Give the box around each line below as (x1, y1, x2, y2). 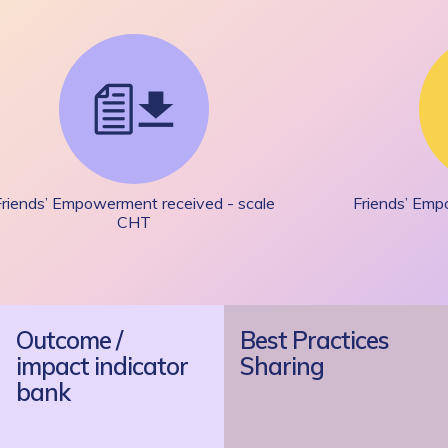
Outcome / (16, 325, 122, 355)
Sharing (240, 351, 324, 381)
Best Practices (240, 325, 389, 355)
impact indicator (16, 351, 188, 381)
